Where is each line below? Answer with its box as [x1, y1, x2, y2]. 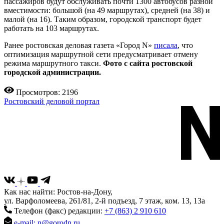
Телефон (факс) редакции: [14, 206, 102, 215]
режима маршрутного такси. [4, 58, 103, 67]
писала [154, 40, 177, 49]
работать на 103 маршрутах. [4, 23, 99, 32]
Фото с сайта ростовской [103, 58, 192, 67]
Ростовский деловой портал [4, 96, 99, 105]
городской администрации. [4, 67, 101, 76]
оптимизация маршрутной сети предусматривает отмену [4, 49, 198, 58]
